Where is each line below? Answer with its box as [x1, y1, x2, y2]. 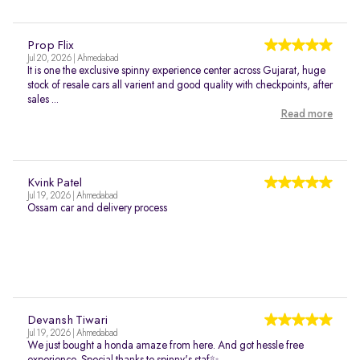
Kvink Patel [27, 177, 82, 190]
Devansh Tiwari [27, 314, 108, 327]
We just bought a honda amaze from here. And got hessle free [27, 340, 304, 351]
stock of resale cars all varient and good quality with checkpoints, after [27, 80, 333, 91]
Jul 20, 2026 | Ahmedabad [27, 54, 118, 63]
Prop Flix [27, 39, 74, 52]
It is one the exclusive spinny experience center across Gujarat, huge [27, 65, 325, 76]
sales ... [27, 94, 59, 105]
